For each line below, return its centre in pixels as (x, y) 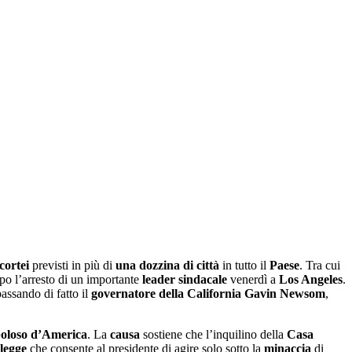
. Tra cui (320, 265)
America (64, 334)
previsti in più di (72, 265)
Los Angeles (311, 279)
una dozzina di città (167, 265)
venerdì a (253, 279)
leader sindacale (185, 279)
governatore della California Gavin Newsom (208, 293)
